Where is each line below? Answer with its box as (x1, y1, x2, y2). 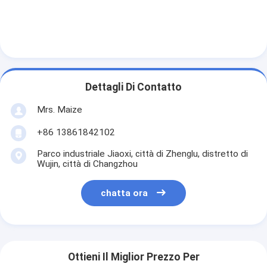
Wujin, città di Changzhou (36, 159, 138, 170)
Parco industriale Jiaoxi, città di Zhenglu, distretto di (36, 148, 248, 160)
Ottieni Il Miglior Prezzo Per (67, 251, 200, 263)
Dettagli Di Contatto (85, 81, 182, 94)
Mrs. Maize (36, 104, 82, 115)
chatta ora (100, 188, 148, 199)
